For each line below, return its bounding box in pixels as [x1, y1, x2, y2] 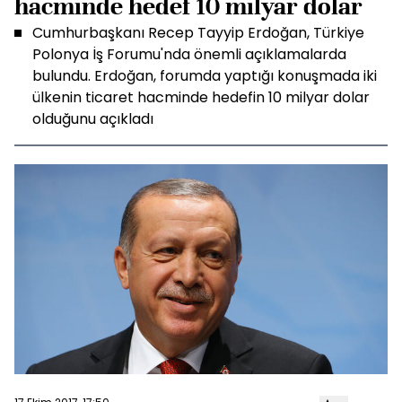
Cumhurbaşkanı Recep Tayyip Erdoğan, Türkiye [32, 22, 364, 43]
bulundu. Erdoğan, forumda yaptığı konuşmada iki [32, 66, 377, 86]
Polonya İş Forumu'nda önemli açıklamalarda [32, 44, 346, 65]
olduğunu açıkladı [32, 109, 153, 129]
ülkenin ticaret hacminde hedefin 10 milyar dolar [32, 87, 370, 108]
